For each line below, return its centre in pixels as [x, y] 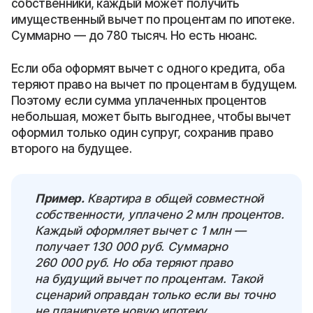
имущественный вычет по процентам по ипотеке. [153, 20]
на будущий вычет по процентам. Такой [149, 279]
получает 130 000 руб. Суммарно [131, 247]
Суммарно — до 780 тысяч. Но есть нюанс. [134, 36]
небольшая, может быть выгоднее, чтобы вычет [151, 117]
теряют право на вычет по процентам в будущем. [154, 85]
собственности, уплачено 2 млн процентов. [160, 215]
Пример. [60, 199]
